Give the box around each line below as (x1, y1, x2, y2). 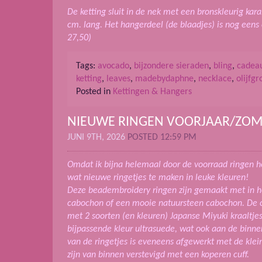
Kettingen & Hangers (113, 87, 192, 97)
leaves (106, 74, 130, 84)
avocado (98, 61, 129, 71)
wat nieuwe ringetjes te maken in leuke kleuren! (67, 173, 249, 183)
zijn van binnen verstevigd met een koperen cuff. (67, 250, 249, 260)
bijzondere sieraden (134, 61, 209, 71)
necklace (198, 74, 232, 84)
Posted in (76, 87, 113, 97)
